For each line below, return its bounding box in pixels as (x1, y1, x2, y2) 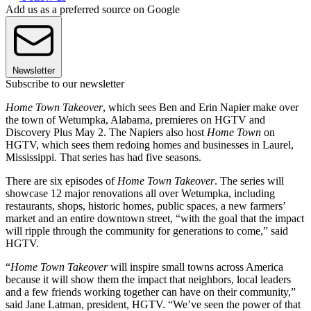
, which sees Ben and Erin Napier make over (103, 101, 299, 114)
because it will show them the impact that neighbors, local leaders (6, 274, 291, 286)
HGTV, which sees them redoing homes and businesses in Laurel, (6, 139, 294, 151)
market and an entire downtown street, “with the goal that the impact (6, 212, 304, 225)
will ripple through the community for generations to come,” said (6, 225, 288, 237)
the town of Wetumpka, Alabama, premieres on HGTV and (6, 114, 265, 126)
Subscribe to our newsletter (6, 78, 124, 90)
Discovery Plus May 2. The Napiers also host (6, 126, 207, 139)
